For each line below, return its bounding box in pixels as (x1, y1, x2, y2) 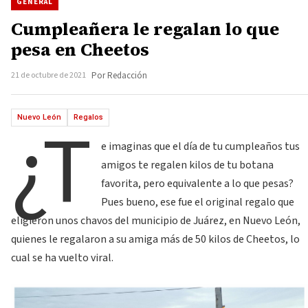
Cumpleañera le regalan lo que (11, 16, 279, 41)
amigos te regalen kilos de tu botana (101, 157, 274, 173)
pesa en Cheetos (11, 37, 149, 62)
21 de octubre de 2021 (11, 69, 86, 81)
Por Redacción (91, 69, 147, 82)
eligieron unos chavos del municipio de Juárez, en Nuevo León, (11, 213, 300, 228)
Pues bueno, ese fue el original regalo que (101, 195, 295, 210)
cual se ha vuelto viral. (11, 250, 113, 265)
